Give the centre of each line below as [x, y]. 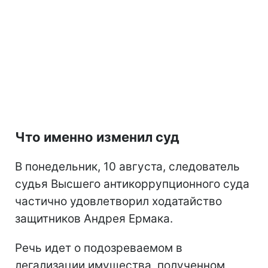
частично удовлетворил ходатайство [118, 202]
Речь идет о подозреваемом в [99, 248]
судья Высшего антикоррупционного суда [132, 184]
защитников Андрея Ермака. [94, 219]
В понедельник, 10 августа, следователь [127, 167]
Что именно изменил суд [97, 137]
